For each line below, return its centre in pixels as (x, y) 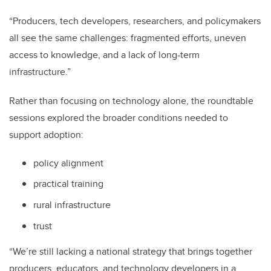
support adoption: (47, 134)
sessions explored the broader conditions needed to (119, 117)
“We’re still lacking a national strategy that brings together (131, 252)
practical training (68, 184)
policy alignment (68, 163)
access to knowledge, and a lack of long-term (104, 54)
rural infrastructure (72, 205)
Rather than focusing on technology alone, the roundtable (131, 100)
